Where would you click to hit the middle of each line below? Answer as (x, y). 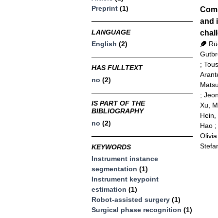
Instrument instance (125, 158)
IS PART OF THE (118, 103)
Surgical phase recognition (137, 209)
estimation (109, 189)
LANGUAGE (111, 32)
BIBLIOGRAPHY (118, 111)
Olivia (208, 136)
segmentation (115, 169)
